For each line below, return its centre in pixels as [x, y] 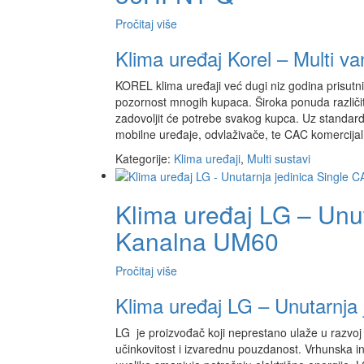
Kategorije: [145, 158]
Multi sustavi [279, 158]
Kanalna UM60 [197, 241]
